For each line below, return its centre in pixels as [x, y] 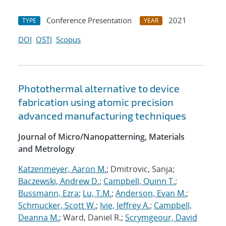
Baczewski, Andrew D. [59, 181]
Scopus [68, 40]
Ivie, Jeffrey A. [125, 206]
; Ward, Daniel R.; [92, 218]
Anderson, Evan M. [151, 193]
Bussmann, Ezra [48, 193]
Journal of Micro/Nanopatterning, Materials [101, 137]
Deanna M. [39, 218]
